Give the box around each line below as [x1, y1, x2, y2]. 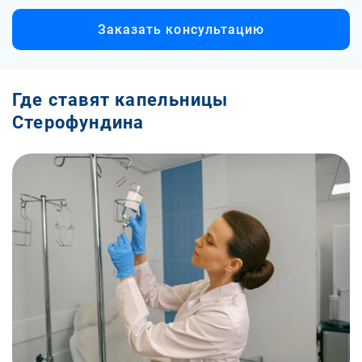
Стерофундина [12, 112, 145, 133]
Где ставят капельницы [12, 89, 229, 110]
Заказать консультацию [97, 21, 265, 37]
